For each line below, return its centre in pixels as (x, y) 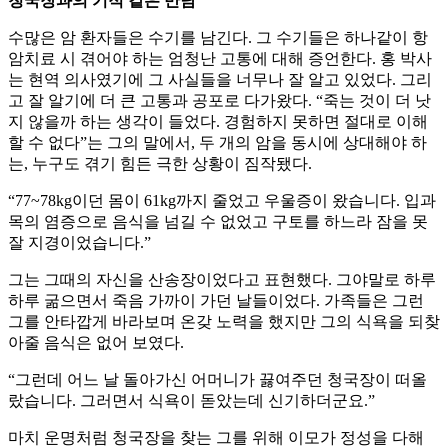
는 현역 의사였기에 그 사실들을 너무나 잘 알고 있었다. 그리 (220, 80)
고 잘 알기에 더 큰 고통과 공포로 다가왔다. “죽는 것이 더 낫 (219, 101)
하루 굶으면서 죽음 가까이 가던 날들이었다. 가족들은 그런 (216, 301)
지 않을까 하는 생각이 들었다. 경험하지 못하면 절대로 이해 (218, 122)
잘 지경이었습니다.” (79, 243)
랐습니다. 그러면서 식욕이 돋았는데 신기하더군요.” (191, 401)
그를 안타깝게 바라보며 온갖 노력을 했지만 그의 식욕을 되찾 (224, 322)
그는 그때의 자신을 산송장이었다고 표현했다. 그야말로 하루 (222, 280)
